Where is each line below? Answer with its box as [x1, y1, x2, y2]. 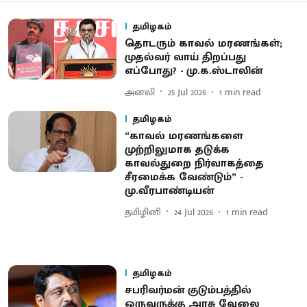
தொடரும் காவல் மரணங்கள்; [124, 34, 282, 53]
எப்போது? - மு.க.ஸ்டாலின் [124, 62, 262, 80]
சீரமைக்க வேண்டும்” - [124, 168, 243, 186]
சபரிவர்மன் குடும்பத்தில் [124, 281, 251, 299]
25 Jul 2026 [167, 84, 206, 100]
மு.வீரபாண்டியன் [124, 182, 214, 200]
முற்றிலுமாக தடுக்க [124, 140, 230, 159]
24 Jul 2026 [173, 204, 213, 220]
